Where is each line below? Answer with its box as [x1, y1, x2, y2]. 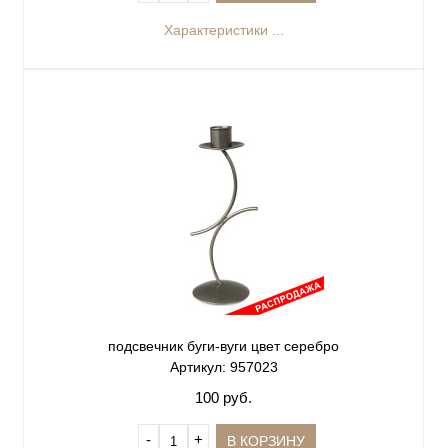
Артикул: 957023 [169, 358, 278, 375]
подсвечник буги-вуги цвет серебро [108, 337, 339, 354]
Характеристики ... [163, 21, 284, 38]
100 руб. [195, 388, 252, 406]
